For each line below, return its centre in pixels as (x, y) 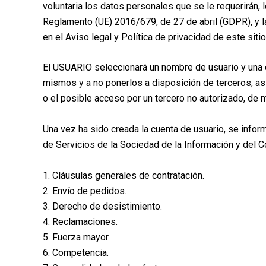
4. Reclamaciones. (80, 221)
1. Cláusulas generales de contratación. (123, 175)
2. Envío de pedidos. (85, 191)
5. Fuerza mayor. (76, 237)
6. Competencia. (76, 252)
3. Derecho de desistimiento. (102, 206)
